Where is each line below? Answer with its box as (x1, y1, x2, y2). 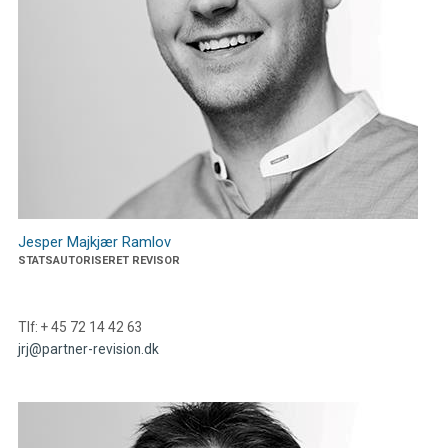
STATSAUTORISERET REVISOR (17, 254, 180, 268)
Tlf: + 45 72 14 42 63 (17, 319, 143, 336)
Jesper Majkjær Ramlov (17, 233, 171, 252)
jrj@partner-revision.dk (17, 341, 159, 358)
